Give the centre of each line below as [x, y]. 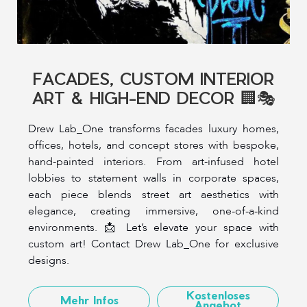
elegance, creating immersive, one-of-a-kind [153, 211]
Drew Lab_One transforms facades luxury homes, [153, 129]
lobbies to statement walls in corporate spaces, [153, 179]
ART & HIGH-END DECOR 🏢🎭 [153, 98]
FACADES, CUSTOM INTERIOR [153, 78]
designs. [49, 261]
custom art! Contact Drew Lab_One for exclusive [153, 244]
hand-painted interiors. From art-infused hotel [153, 162]
